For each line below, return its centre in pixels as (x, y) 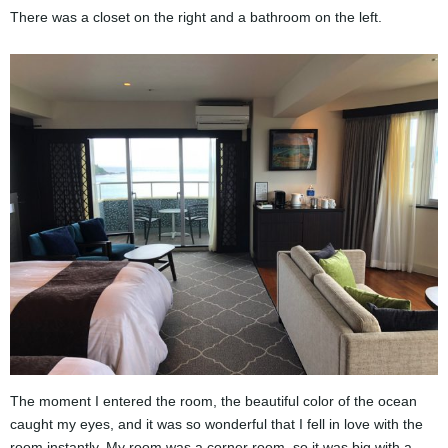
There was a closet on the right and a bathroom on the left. (196, 16)
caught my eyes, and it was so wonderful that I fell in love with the (216, 423)
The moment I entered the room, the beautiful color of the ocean (213, 400)
